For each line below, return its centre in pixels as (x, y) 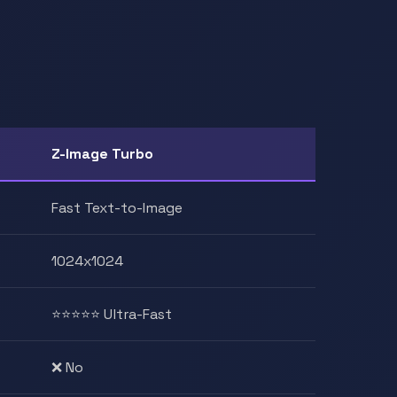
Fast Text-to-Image (117, 208)
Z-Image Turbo (102, 154)
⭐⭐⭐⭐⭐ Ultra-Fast (112, 314)
